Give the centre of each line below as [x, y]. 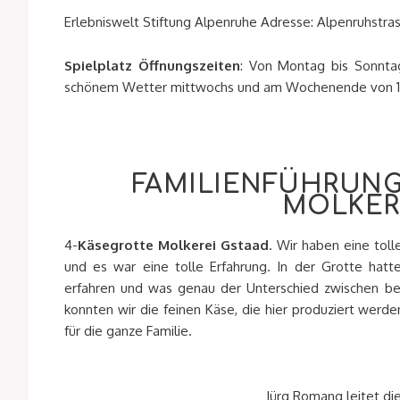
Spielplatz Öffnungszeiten [152, 66]
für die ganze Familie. [128, 331]
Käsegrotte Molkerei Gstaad [174, 246]
